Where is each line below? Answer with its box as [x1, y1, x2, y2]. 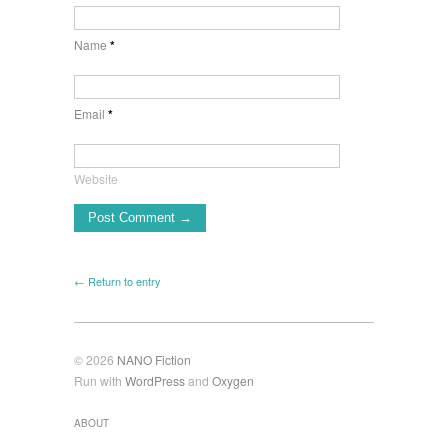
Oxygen [212, 371, 254, 389]
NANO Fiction [117, 350, 191, 368]
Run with [74, 371, 125, 389]
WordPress [125, 371, 185, 389]
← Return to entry [74, 272, 161, 289]
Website [74, 170, 118, 188]
